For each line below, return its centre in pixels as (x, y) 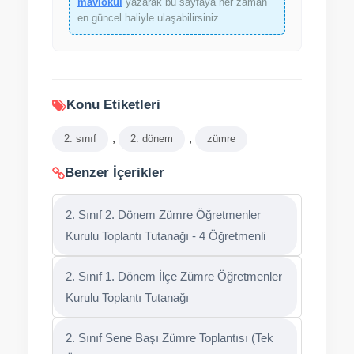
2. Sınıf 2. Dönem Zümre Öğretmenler (163, 215)
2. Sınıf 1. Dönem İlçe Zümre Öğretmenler (174, 276)
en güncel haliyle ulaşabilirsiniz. (150, 18)
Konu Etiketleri (113, 105)
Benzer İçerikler (115, 173)
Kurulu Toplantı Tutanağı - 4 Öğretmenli (166, 236)
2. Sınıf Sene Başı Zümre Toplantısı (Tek (169, 338)
